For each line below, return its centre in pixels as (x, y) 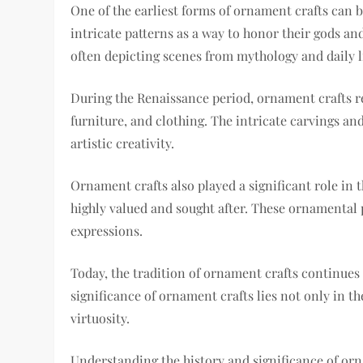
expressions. (107, 230)
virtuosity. (100, 318)
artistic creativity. (123, 143)
